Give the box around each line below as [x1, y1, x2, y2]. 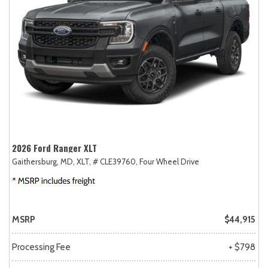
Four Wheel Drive [139, 156, 199, 166]
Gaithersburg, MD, [12, 156, 75, 166]
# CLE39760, [93, 156, 138, 166]
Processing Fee [12, 241, 71, 252]
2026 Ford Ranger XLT [12, 141, 97, 154]
